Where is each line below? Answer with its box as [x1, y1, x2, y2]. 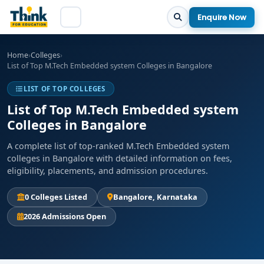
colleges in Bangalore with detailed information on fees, [7, 153, 232, 164]
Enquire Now [197, 11, 246, 23]
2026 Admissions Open [24, 211, 106, 222]
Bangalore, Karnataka [113, 192, 197, 202]
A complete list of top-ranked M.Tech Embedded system [7, 140, 229, 151]
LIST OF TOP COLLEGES [23, 84, 105, 93]
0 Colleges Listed [25, 192, 87, 202]
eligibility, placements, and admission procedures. [7, 165, 208, 176]
